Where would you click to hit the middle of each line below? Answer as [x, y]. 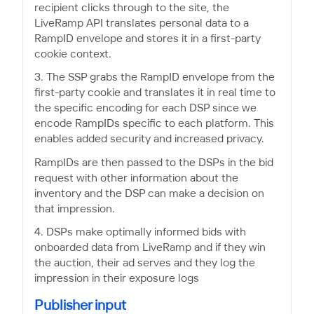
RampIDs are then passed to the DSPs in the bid [154, 163]
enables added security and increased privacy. [149, 139]
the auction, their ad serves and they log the [145, 263]
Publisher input [80, 305]
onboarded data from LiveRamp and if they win [150, 247]
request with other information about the [136, 178]
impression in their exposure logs [117, 278]
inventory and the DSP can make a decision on [149, 193]
